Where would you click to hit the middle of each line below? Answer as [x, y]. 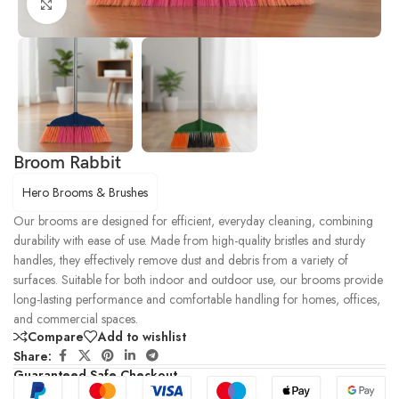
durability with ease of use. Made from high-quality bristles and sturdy [189, 241]
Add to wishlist [142, 337]
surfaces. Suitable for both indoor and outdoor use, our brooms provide [198, 280]
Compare [56, 337]
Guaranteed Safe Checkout [95, 375]
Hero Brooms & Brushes [85, 193]
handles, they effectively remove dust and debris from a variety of [181, 261]
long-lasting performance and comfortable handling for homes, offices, [197, 300]
